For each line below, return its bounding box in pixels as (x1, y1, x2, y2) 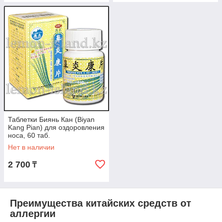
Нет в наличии (8, 143, 55, 151)
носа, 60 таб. (8, 131, 50, 139)
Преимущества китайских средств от (10, 198, 191, 209)
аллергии (10, 208, 55, 219)
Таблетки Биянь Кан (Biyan (8, 115, 95, 123)
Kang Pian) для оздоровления (8, 123, 105, 131)
